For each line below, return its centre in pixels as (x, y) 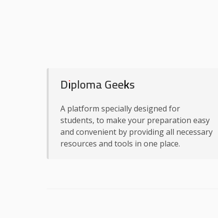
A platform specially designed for (120, 109)
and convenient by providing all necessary (136, 132)
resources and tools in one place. (120, 144)
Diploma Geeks (98, 84)
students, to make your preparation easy (135, 120)
